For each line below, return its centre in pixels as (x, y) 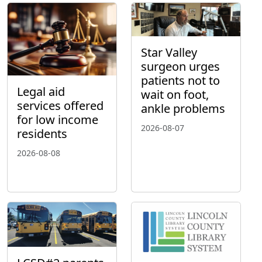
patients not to (180, 81)
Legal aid (41, 92)
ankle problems (183, 109)
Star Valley (169, 53)
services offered (60, 106)
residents (42, 134)
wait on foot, (175, 95)
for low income (58, 120)
